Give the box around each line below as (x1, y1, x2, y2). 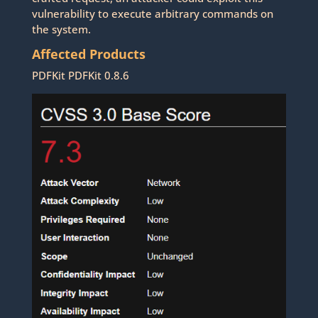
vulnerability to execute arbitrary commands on (31, 6, 273, 21)
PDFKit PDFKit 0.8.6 (31, 68, 129, 82)
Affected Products (31, 45, 146, 62)
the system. (31, 22, 91, 36)
